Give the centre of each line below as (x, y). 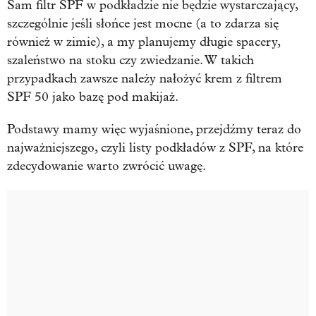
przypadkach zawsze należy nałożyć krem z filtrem (145, 78)
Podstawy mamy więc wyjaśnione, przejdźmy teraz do (154, 129)
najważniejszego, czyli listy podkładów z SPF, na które (155, 147)
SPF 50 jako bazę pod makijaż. (93, 97)
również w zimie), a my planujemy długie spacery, (144, 42)
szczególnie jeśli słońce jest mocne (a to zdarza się (143, 23)
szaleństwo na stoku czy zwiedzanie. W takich (130, 60)
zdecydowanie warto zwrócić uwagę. (107, 166)
